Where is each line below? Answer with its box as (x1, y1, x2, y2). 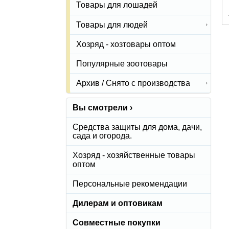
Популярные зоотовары (76, 59, 168, 68)
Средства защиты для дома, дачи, (73, 123, 202, 132)
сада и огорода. (73, 131, 132, 141)
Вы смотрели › (73, 103, 132, 112)
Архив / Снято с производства (76, 79, 190, 88)
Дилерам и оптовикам (73, 199, 163, 208)
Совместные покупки (73, 218, 161, 227)
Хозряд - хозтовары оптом (76, 39, 176, 49)
